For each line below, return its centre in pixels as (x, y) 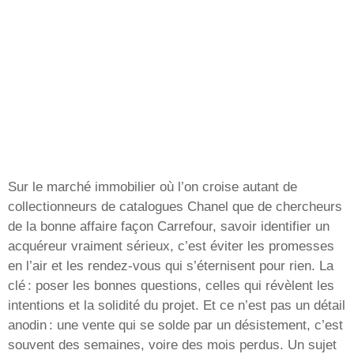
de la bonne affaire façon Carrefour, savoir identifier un (169, 227)
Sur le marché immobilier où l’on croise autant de (153, 187)
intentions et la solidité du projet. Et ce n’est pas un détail (177, 306)
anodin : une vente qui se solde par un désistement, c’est (175, 326)
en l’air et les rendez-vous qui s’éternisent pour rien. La (171, 266)
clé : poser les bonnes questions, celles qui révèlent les (171, 286)
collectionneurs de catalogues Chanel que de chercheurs (175, 207)
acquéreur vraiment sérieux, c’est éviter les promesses (171, 247)
